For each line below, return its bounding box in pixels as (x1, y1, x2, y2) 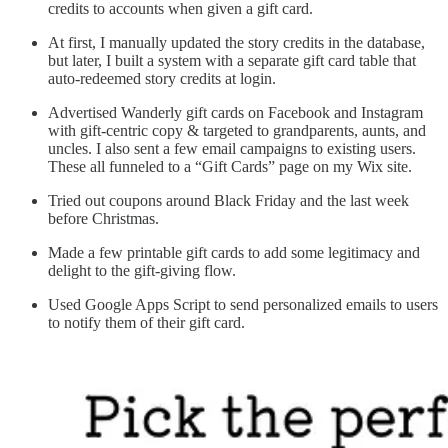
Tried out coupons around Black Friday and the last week (48, 192, 409, 210)
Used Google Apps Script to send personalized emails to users (48, 296, 438, 314)
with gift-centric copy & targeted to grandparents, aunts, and (48, 122, 426, 140)
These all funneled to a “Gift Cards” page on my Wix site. (48, 158, 416, 176)
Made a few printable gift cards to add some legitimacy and (48, 244, 420, 262)
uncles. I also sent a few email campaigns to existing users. (48, 140, 416, 158)
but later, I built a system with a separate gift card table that (48, 52, 416, 70)
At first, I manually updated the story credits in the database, (48, 34, 425, 52)
